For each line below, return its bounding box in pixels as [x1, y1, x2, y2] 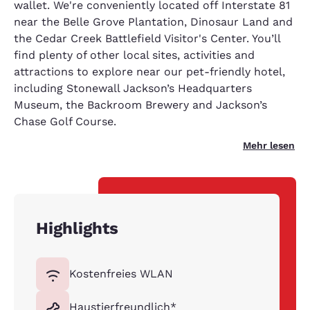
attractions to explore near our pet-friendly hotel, [14, 65, 285, 79]
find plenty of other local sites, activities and [14, 48, 255, 62]
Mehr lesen [243, 140, 295, 152]
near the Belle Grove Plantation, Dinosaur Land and [14, 15, 293, 29]
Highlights [36, 219, 118, 239]
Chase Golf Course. [14, 115, 116, 129]
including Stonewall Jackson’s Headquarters [14, 82, 252, 95]
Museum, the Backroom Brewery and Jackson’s [14, 98, 267, 112]
